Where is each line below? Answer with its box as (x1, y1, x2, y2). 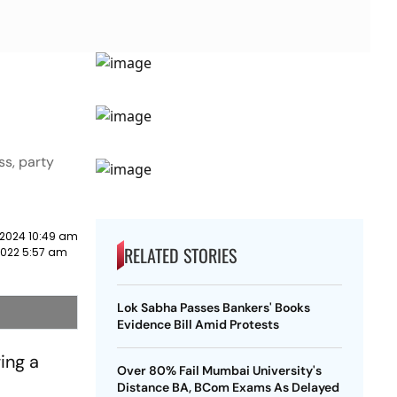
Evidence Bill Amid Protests (116, 316, 279, 332)
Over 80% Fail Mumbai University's (116, 362, 322, 378)
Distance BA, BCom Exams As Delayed (116, 379, 339, 395)
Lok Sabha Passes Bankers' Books (116, 300, 310, 315)
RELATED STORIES (123, 242, 237, 269)
